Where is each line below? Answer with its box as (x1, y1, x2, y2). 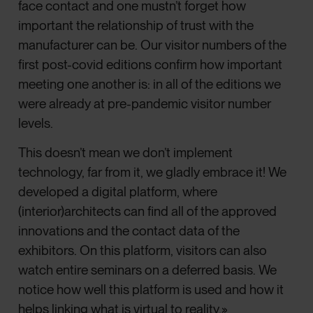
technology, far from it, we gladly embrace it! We (18, 164, 287, 181)
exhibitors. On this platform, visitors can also (18, 242, 268, 259)
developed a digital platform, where (18, 184, 218, 201)
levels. (18, 115, 54, 131)
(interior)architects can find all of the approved (18, 203, 277, 220)
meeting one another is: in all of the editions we (18, 75, 282, 92)
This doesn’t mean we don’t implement (18, 145, 233, 161)
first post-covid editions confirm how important (18, 56, 283, 73)
